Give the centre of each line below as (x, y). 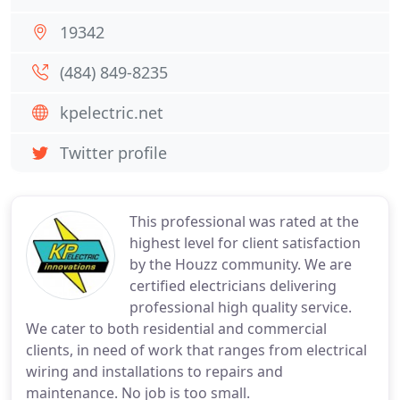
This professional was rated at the (244, 221)
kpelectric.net (112, 112)
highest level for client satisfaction (245, 243)
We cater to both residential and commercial (176, 329)
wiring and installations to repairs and (154, 371)
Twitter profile (113, 153)
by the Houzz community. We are (241, 264)
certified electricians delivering (233, 286)
